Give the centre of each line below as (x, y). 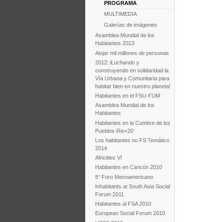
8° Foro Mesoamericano (124, 177)
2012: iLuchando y (117, 62)
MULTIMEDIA (120, 14)
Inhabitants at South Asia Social (132, 186)
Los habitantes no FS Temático (132, 140)
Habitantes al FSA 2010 (123, 204)
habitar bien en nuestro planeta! (133, 86)
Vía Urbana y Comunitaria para (132, 78)
